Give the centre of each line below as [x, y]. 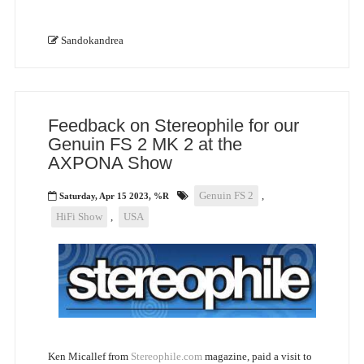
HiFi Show [79, 216]
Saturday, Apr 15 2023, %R [114, 195]
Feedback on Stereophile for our [173, 125]
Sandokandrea [92, 40]
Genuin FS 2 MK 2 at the [145, 144]
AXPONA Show [110, 162]
